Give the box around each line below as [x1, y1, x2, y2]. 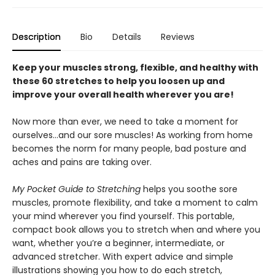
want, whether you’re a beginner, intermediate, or [12, 237, 225, 249]
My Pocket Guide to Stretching [12, 183, 141, 195]
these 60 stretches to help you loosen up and [12, 75, 225, 87]
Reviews [161, 31, 195, 43]
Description [12, 31, 61, 43]
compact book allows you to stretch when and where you [12, 223, 260, 236]
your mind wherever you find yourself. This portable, [12, 210, 234, 222]
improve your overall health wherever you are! [12, 88, 234, 101]
